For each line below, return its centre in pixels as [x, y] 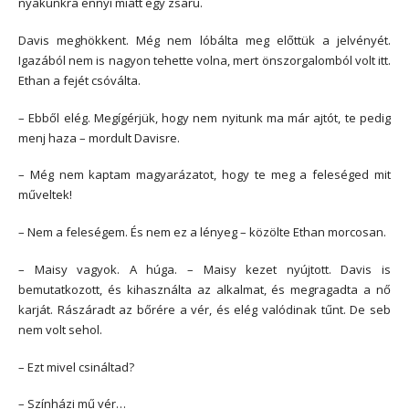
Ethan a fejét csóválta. [79, 80]
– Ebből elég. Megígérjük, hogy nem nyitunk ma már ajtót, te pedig [204, 117]
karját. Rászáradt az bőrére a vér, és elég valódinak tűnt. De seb [204, 309]
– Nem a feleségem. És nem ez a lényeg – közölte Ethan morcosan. [202, 232]
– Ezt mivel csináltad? [76, 367]
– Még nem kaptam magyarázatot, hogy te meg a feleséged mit [204, 175]
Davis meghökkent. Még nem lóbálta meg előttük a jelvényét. [204, 40]
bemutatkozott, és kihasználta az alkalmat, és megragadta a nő [204, 289]
